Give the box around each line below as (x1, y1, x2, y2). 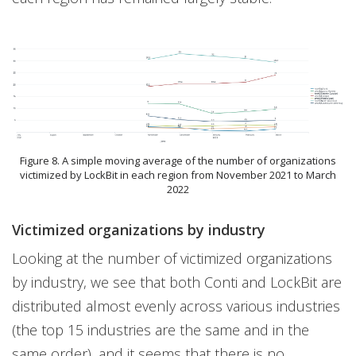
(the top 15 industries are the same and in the (12, 320, 309, 340)
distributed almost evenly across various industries (12, 296, 340, 316)
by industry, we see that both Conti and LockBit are (12, 273, 342, 292)
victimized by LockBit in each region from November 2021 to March (20, 168, 336, 183)
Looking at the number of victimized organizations (12, 249, 332, 269)
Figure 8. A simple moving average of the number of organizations (20, 153, 336, 168)
